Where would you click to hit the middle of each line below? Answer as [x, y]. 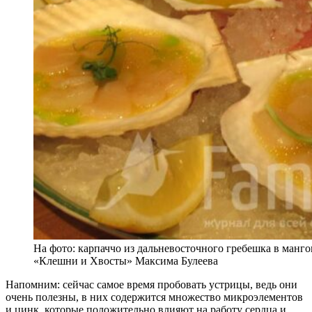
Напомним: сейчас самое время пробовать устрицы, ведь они [151, 284]
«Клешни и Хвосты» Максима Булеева [126, 260]
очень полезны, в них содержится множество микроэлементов [154, 297]
